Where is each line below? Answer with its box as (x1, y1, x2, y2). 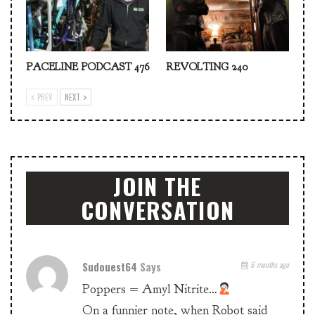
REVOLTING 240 (166, 60, 247, 75)
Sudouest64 (82, 259, 140, 275)
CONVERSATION (80, 193, 235, 227)
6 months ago (248, 259, 289, 271)
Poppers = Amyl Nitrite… (82, 281, 217, 298)
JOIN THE (113, 169, 202, 203)
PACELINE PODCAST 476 (26, 60, 149, 75)
